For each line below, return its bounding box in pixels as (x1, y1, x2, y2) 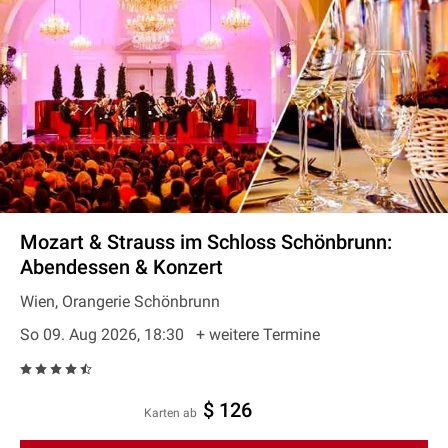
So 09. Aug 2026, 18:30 (20, 325, 188, 344)
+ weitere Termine (196, 325, 320, 344)
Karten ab (151, 406, 197, 420)
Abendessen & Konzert (20, 255, 223, 279)
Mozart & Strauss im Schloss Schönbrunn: (20, 230, 392, 254)
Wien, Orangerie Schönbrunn (20, 292, 220, 311)
